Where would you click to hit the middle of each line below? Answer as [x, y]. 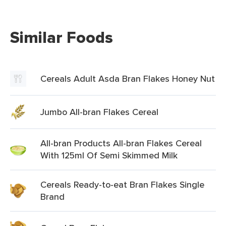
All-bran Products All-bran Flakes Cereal [121, 143]
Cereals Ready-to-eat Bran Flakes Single [122, 184]
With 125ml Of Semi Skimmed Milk [109, 155]
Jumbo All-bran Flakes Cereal [99, 112]
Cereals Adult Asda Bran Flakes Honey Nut [128, 78]
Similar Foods [62, 37]
